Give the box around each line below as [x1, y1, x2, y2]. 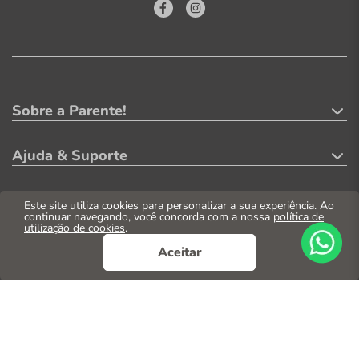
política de [273, 209, 324, 224]
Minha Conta [12, 191, 99, 211]
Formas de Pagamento [12, 236, 166, 256]
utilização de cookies [24, 220, 125, 236]
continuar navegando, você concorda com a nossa [24, 209, 273, 224]
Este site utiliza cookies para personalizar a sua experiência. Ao [24, 198, 334, 213]
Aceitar [157, 244, 202, 261]
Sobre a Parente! [12, 101, 127, 121]
